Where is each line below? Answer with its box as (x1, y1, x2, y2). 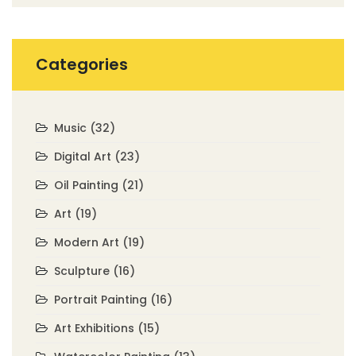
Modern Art (54, 234, 122, 250)
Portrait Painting (54, 291, 150, 308)
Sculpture (54, 262, 113, 279)
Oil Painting (54, 176, 122, 193)
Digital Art (54, 148, 114, 164)
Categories (36, 52, 128, 75)
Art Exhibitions (54, 319, 137, 336)
